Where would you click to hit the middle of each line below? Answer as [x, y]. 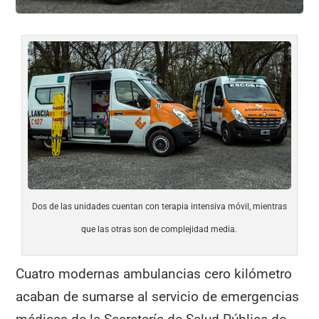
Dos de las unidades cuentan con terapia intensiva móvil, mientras [159, 207]
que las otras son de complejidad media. [159, 230]
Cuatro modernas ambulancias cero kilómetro [154, 274]
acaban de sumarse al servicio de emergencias [158, 297]
